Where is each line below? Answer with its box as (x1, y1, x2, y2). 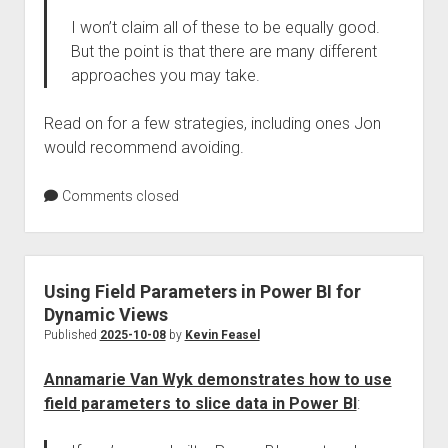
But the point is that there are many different (70, 42, 377, 61)
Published (43, 328, 100, 342)
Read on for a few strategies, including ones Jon (43, 114, 381, 133)
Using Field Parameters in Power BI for (43, 281, 361, 302)
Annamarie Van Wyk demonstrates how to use (43, 370, 392, 389)
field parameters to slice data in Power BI (43, 394, 357, 413)
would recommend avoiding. (43, 138, 244, 157)
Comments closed (58, 188, 179, 204)
